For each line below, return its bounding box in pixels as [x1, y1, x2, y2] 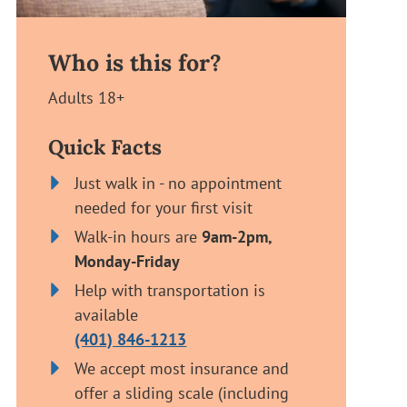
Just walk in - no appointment [74, 172, 283, 193]
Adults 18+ [47, 86, 124, 107]
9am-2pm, [202, 225, 273, 247]
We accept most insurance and [74, 357, 290, 378]
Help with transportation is [74, 279, 266, 300]
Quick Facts [47, 133, 162, 160]
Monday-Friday [74, 250, 181, 272]
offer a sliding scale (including [74, 382, 290, 402]
